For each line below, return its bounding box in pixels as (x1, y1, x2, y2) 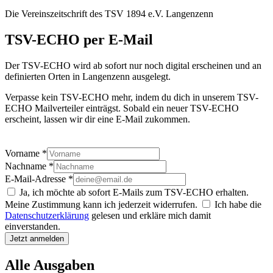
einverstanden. (5, 221, 60, 232)
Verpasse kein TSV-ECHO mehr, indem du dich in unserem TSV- (5, 91, 258, 102)
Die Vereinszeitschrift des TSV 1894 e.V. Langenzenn (5, 8, 213, 19)
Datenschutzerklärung (5, 210, 89, 221)
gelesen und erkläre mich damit (89, 210, 211, 221)
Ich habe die (212, 199, 261, 210)
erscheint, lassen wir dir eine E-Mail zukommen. (5, 113, 190, 124)
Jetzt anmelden (10, 233, 64, 243)
